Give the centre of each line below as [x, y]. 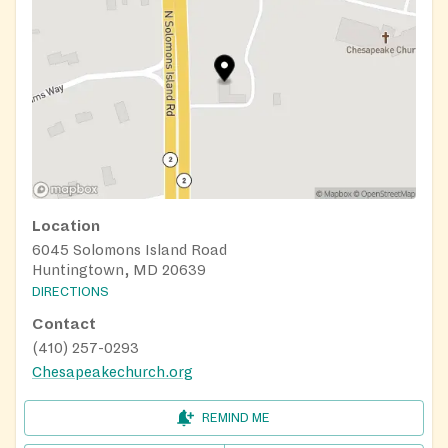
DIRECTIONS [70, 291]
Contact [64, 323]
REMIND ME [236, 417]
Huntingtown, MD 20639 [119, 269]
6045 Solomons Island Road [129, 249]
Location [66, 225]
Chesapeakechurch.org [112, 371]
